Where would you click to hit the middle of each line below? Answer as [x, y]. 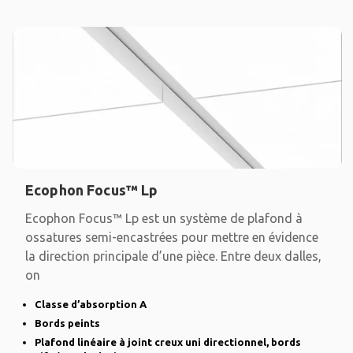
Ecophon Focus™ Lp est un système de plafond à [164, 219]
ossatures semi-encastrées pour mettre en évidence [172, 238]
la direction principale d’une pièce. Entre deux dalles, [173, 256]
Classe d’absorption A [91, 305]
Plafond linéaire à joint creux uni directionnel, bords [168, 342]
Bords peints [67, 323]
